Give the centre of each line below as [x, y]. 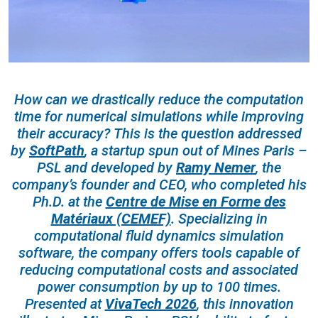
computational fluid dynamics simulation [159, 236]
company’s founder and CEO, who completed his [159, 185]
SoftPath [57, 150]
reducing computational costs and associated [159, 270]
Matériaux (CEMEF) [111, 219]
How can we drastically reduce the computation [159, 99]
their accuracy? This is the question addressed [159, 133]
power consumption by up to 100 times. [159, 287]
